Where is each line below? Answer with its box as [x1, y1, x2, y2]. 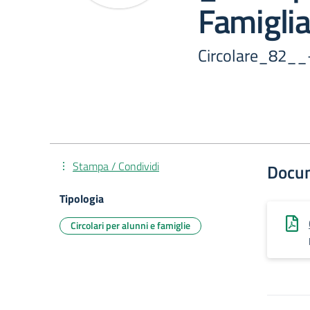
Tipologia [60, 190, 104, 207]
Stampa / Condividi [73, 158, 159, 174]
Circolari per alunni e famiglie [71, 218, 190, 232]
